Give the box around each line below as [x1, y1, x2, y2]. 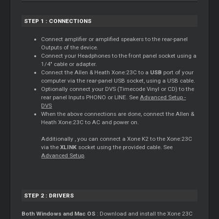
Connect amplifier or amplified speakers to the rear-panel [41, 36, 188, 43]
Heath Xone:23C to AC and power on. [41, 119, 139, 126]
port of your [163, 69, 194, 76]
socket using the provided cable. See [78, 144, 173, 151]
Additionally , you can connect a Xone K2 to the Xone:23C [41, 135, 193, 143]
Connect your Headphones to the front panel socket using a [41, 52, 197, 60]
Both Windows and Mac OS [22, 210, 96, 218]
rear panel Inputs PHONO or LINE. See [41, 94, 140, 101]
